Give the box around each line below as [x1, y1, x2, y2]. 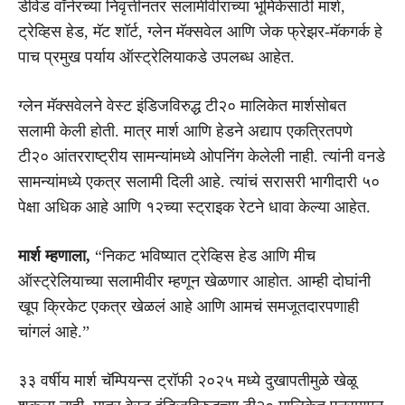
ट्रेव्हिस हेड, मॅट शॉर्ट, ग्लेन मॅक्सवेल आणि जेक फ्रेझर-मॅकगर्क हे [18, 22, 382, 41]
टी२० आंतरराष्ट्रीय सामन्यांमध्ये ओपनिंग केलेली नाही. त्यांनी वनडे [18, 146, 385, 165]
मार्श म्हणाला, [18, 246, 90, 265]
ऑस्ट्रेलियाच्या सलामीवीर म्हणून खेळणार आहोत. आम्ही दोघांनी [18, 271, 371, 290]
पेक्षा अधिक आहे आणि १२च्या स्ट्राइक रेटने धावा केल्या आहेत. [18, 197, 371, 216]
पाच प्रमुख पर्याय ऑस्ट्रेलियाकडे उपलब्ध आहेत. [18, 47, 295, 66]
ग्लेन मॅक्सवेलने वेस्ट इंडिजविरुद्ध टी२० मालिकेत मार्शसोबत [18, 96, 346, 115]
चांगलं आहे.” [18, 322, 89, 341]
